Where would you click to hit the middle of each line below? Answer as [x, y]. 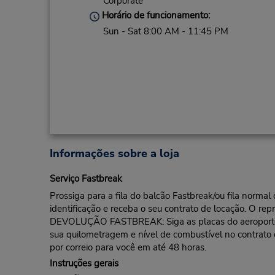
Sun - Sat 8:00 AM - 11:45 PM [165, 31]
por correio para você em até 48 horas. [128, 248]
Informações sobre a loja [114, 154]
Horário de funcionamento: [154, 16]
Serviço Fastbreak [86, 179]
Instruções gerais [84, 264]
